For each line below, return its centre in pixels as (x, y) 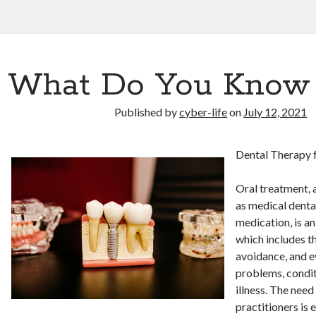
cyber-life (203, 112)
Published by (147, 112)
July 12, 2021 (275, 112)
